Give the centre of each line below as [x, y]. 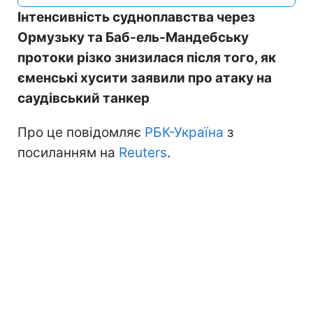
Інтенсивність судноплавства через [136, 17]
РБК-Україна [184, 132]
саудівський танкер [83, 98]
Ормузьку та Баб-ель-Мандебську [133, 37]
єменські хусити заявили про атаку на [145, 78]
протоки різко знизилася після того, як [147, 58]
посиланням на [68, 153]
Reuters [143, 153]
